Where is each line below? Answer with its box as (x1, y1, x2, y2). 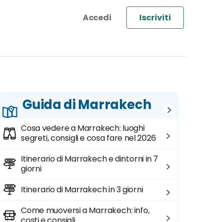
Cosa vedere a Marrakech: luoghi (21, 122, 145, 134)
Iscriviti (139, 12, 171, 23)
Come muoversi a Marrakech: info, (21, 205, 150, 216)
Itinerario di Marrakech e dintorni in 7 (21, 153, 159, 165)
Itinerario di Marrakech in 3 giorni (21, 184, 143, 195)
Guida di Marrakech (22, 96, 152, 113)
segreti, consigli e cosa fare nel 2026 (21, 132, 156, 144)
